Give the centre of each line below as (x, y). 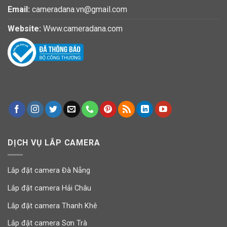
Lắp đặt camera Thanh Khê (52, 206)
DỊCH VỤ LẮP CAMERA (54, 142)
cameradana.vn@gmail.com (80, 10)
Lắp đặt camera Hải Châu (49, 188)
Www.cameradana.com (83, 29)
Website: (24, 29)
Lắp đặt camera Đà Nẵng (49, 171)
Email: (19, 10)
